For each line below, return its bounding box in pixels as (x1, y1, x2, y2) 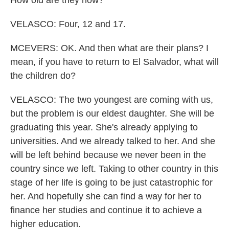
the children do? (10, 71, 76, 81)
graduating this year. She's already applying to (10, 122, 198, 132)
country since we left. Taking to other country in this (10, 164, 218, 174)
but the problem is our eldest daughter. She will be (10, 108, 214, 119)
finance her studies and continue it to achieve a (10, 205, 202, 215)
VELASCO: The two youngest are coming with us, (10, 95, 213, 105)
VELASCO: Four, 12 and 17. (10, 19, 126, 29)
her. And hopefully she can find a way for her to (10, 191, 201, 201)
